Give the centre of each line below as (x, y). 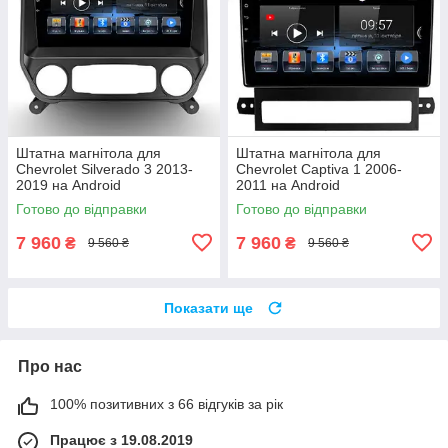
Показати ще (208, 307)
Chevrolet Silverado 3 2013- (104, 168)
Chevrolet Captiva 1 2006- (319, 168)
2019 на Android (68, 184)
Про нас (50, 366)
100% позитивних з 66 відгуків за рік (166, 403)
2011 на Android (288, 184)
